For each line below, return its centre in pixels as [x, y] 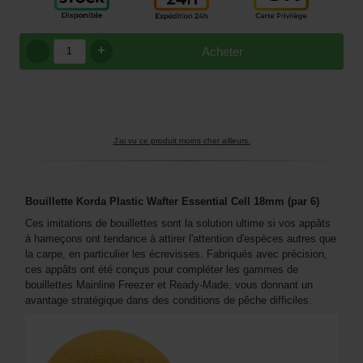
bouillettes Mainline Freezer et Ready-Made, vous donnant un [169, 284]
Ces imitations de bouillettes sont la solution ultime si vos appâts [178, 223]
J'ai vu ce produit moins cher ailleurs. [181, 140]
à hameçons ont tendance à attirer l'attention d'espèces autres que [181, 238]
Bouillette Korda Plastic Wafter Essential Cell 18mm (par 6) [172, 201]
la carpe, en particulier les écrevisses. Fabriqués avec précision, [176, 254]
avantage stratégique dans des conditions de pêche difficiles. [169, 300]
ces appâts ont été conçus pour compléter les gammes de [162, 269]
